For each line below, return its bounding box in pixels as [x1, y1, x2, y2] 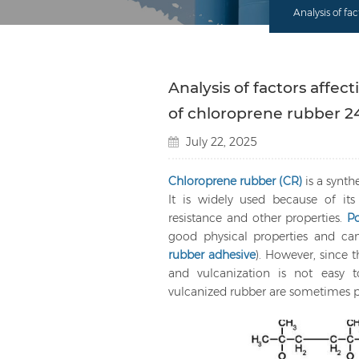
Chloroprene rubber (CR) [167, 173, 302, 188]
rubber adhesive [167, 247, 256, 262]
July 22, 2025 [182, 134, 257, 149]
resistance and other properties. [167, 210, 348, 225]
